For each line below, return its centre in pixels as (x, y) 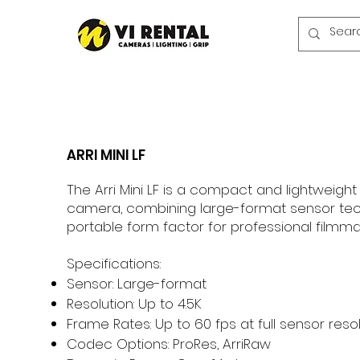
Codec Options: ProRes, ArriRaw (169, 344)
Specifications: (114, 263)
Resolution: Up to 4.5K (134, 303)
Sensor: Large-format (137, 283)
